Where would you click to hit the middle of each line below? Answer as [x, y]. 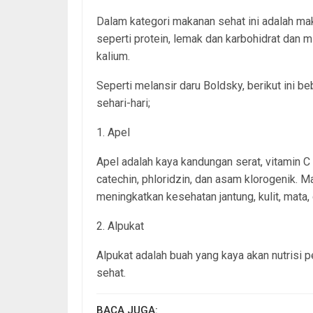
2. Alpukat [120, 226]
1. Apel [113, 132]
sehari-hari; [123, 103]
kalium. [113, 56]
